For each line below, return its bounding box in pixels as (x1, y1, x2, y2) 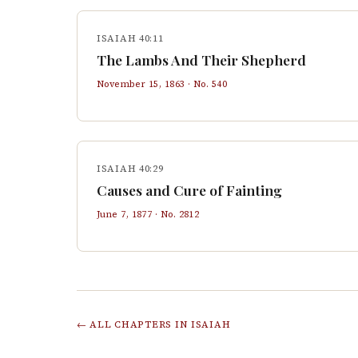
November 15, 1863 (97, 78, 185, 90)
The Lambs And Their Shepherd (97, 50, 306, 69)
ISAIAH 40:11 (97, 32, 164, 45)
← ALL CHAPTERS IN (77, 318, 191, 331)
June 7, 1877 (97, 208, 153, 221)
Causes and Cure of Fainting (97, 181, 282, 199)
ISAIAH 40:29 (97, 162, 164, 175)
